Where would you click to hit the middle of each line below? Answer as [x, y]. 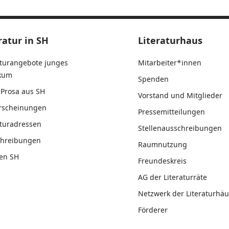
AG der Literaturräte [172, 177]
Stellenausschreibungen [180, 128]
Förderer [153, 210]
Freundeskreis [162, 161]
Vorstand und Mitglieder [180, 95]
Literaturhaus [170, 40]
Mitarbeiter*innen [169, 63]
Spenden [153, 79]
